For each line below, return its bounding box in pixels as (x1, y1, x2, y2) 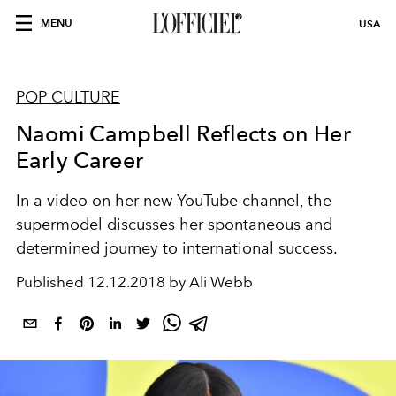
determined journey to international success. (16, 239, 338, 258)
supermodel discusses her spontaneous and (16, 215, 332, 234)
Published (16, 273, 88, 291)
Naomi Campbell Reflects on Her (16, 120, 351, 147)
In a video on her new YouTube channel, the (16, 191, 331, 210)
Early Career (16, 147, 143, 173)
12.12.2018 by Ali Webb (88, 273, 253, 291)
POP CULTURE (16, 88, 120, 107)
